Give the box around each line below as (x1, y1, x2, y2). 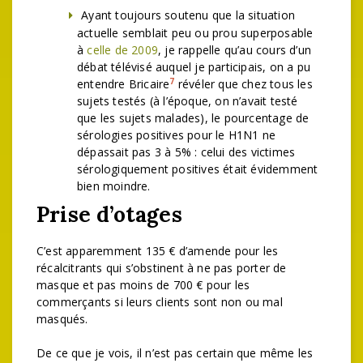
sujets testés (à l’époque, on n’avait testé (77, 93, 298, 109)
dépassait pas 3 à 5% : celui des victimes (77, 144, 296, 160)
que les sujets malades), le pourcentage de (77, 110, 310, 126)
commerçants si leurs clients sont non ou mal (36, 294, 283, 310)
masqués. (36, 311, 88, 327)
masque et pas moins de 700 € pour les (36, 277, 250, 293)
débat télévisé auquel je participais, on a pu (77, 59, 310, 75)
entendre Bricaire (77, 76, 170, 92)
